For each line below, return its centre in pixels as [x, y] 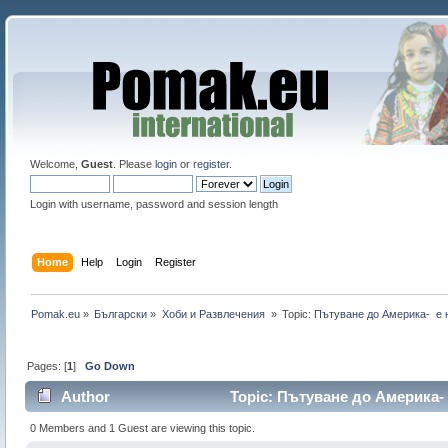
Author [86, 397]
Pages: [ [47, 365]
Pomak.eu [56, 313]
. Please [133, 164]
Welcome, [55, 164]
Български [121, 313]
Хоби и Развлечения [214, 313]
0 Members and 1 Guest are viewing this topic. [143, 427]
